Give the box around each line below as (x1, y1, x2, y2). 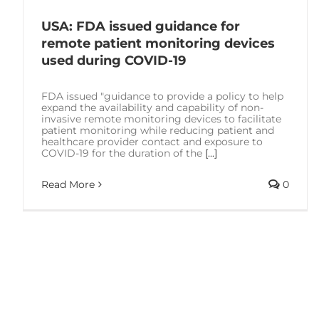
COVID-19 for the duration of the (41, 146, 205, 159)
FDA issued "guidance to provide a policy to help (41, 89, 283, 103)
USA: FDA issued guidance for (41, 18, 240, 34)
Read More (41, 177, 95, 191)
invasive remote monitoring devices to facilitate (41, 112, 281, 125)
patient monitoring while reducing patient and (41, 123, 274, 137)
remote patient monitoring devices (41, 35, 275, 51)
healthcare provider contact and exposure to (41, 135, 263, 148)
